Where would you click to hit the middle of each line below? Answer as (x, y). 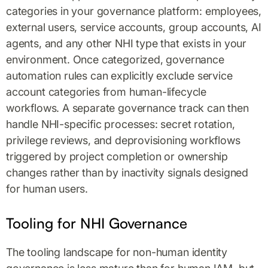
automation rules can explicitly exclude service (119, 75)
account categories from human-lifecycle (106, 92)
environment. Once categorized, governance (115, 59)
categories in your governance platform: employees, (134, 11)
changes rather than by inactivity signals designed (127, 172)
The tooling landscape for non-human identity (117, 252)
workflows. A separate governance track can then (127, 108)
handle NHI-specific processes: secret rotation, (121, 124)
